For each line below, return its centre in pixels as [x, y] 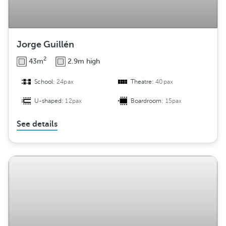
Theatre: [143, 82]
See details [37, 124]
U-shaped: [50, 101]
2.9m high [84, 61]
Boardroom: [148, 101]
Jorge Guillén [45, 45]
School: [46, 82]
